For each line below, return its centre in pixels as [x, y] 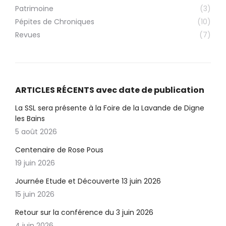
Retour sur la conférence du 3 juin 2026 [84, 213]
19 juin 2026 [35, 163]
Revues [28, 35]
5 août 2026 [36, 132]
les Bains [30, 119]
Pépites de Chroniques [55, 22]
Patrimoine [34, 9]
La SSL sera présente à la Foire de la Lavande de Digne [110, 108]
